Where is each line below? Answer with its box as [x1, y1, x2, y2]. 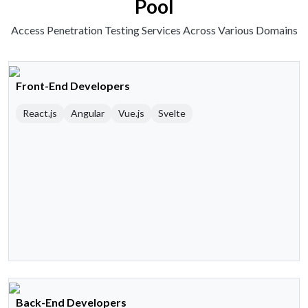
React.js [23, 107, 57, 120]
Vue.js [118, 107, 144, 120]
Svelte [158, 107, 186, 120]
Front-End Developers [16, 79, 130, 93]
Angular [71, 107, 104, 120]
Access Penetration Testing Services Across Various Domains [10, 23, 298, 37]
